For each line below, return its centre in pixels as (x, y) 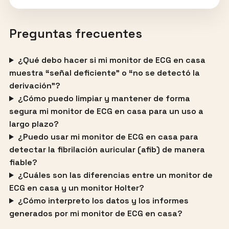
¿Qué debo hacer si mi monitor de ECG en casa (111, 60)
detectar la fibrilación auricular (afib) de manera (107, 150)
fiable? (23, 163)
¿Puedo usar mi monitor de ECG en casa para (108, 137)
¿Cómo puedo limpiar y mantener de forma (104, 99)
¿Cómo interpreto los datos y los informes (103, 201)
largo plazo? (34, 124)
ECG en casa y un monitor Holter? (76, 188)
